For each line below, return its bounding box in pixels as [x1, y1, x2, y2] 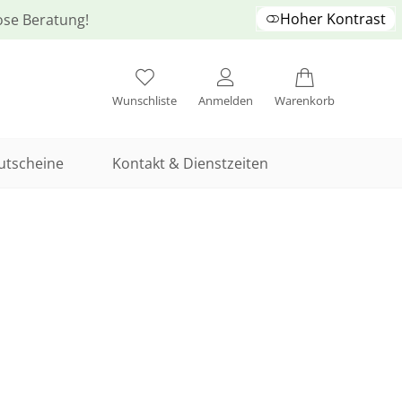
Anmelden [198, 92, 253, 109]
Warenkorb [275, 92, 335, 109]
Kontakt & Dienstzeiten [112, 153, 268, 174]
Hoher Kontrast [280, 9, 386, 29]
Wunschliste [112, 92, 177, 109]
